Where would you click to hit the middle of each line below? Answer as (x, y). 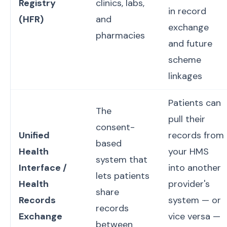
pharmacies (120, 35)
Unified (34, 135)
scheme (185, 60)
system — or (195, 200)
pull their (187, 119)
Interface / (43, 168)
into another (195, 168)
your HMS (188, 152)
